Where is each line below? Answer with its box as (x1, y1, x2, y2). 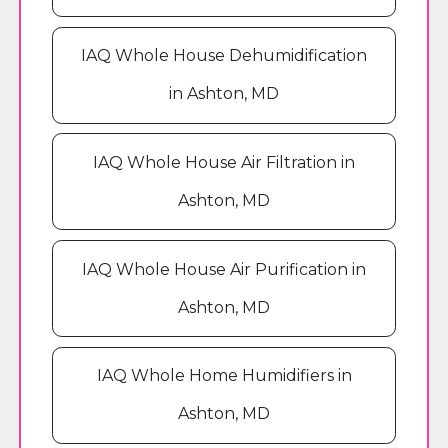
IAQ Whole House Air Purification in (82, 259, 366, 279)
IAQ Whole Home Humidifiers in (96, 366, 352, 386)
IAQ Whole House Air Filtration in (93, 152, 355, 172)
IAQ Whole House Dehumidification (81, 46, 367, 66)
